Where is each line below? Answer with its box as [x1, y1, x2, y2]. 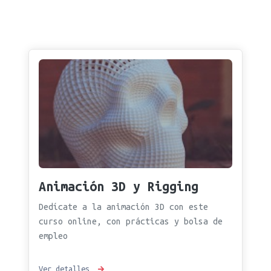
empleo [39, 231, 68, 241]
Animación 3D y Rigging [39, 179, 198, 194]
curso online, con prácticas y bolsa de [39, 217, 223, 227]
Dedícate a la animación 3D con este [39, 202, 208, 212]
